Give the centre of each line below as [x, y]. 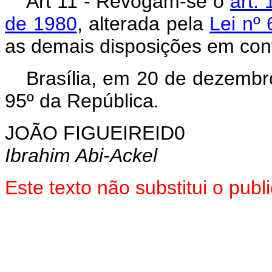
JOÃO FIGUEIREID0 [95, 133]
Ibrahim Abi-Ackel [81, 155]
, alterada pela [143, 23]
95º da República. [82, 100]
